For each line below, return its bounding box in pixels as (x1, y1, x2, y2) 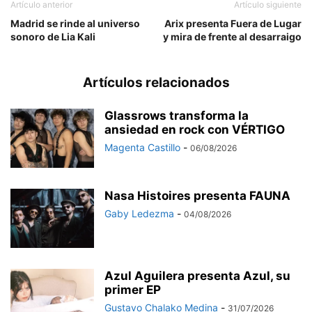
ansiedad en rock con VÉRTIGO (104, 123, 285, 137)
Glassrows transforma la (104, 109, 249, 123)
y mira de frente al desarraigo (163, 31, 302, 43)
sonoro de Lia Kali (10, 31, 95, 43)
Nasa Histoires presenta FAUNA (104, 189, 290, 203)
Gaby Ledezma (104, 208, 174, 220)
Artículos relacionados (82, 75, 230, 91)
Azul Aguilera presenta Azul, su (104, 269, 290, 283)
